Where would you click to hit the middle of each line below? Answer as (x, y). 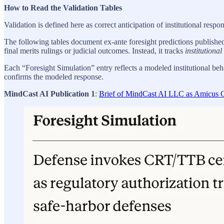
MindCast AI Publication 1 (49, 94)
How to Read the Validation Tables (63, 8)
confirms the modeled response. (54, 77)
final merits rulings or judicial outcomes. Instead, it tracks (94, 51)
